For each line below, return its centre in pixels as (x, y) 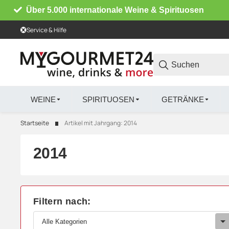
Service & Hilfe (47, 30)
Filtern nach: (62, 202)
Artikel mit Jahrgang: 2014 (101, 123)
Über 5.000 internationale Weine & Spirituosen (115, 10)
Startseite (35, 123)
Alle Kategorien (64, 221)
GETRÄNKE (182, 99)
